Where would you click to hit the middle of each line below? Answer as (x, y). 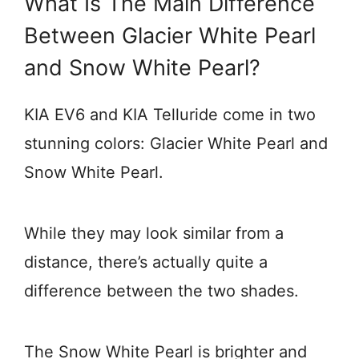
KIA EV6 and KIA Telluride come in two (170, 115)
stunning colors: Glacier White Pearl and (176, 143)
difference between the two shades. (161, 291)
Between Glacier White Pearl (170, 36)
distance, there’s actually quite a (146, 262)
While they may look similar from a (154, 233)
